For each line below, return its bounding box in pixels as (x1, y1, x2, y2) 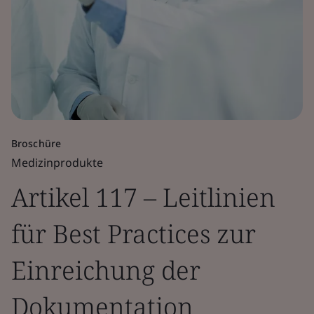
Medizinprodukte (11, 155, 103, 170)
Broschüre (11, 137, 61, 150)
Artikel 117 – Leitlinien (11, 180, 275, 214)
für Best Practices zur (11, 217, 256, 251)
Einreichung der (11, 253, 200, 287)
